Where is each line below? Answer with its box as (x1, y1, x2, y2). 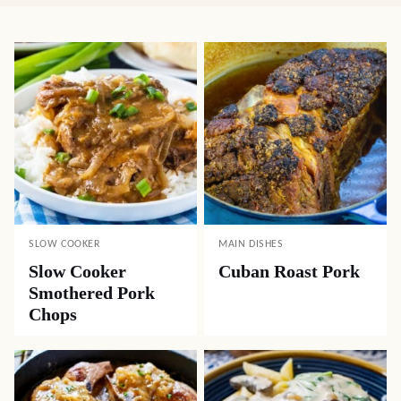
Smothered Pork (29, 283, 155, 303)
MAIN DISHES (218, 239, 284, 250)
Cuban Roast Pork (218, 261, 360, 281)
